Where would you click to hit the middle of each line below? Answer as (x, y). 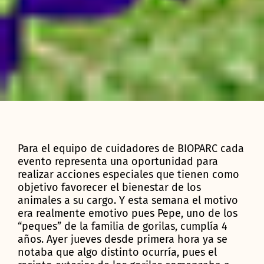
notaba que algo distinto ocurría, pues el (117, 252)
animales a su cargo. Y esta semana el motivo (128, 200)
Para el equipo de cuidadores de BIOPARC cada (131, 148)
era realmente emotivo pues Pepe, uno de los (128, 213)
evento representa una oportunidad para (118, 161)
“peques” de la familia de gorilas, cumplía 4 (123, 226)
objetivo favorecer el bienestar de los (109, 187)
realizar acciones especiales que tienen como (128, 174)
